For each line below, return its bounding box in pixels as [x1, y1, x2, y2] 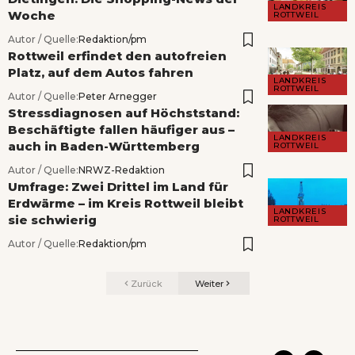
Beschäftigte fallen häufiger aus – [8, 122, 235, 138]
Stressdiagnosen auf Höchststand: [8, 105, 239, 121]
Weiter [195, 277, 223, 289]
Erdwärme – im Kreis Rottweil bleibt [8, 196, 243, 212]
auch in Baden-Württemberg [8, 139, 200, 155]
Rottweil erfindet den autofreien [8, 48, 227, 64]
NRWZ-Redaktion [78, 164, 165, 177]
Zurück [130, 277, 162, 289]
